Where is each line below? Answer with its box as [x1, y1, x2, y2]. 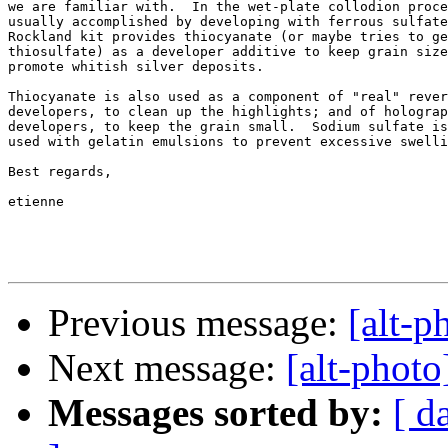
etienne [8, 194, 64, 210]
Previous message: [48, 301, 348, 345]
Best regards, [8, 164, 112, 180]
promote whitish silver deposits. [8, 59, 264, 75]
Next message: [48, 346, 286, 390]
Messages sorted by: [48, 391, 383, 435]
